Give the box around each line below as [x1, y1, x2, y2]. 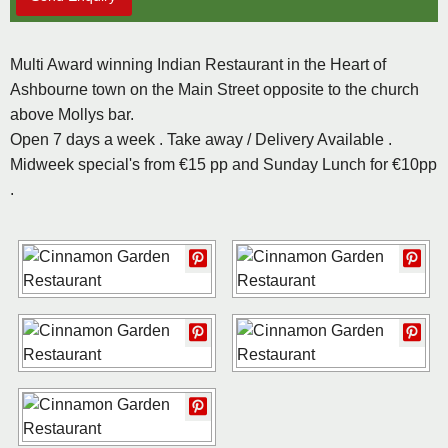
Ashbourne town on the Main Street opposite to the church [10, 81, 419, 99]
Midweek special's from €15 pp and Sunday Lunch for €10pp [10, 156, 437, 174]
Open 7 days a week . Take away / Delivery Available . [10, 131, 392, 149]
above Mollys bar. [10, 106, 134, 124]
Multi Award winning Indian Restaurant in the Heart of [10, 56, 386, 74]
